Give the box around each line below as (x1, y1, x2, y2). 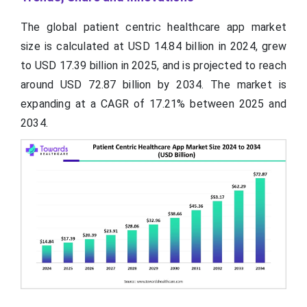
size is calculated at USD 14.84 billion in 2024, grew (21, 40, 286, 53)
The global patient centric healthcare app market (21, 21, 286, 34)
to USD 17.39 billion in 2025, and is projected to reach (21, 59, 286, 73)
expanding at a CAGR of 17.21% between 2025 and (21, 97, 286, 111)
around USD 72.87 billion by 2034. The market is (21, 78, 286, 92)
